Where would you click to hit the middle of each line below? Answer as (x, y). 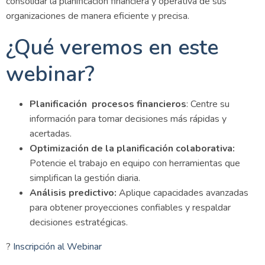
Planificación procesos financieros (108, 104)
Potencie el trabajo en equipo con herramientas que (135, 163)
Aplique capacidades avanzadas (182, 193)
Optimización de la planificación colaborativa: (132, 148)
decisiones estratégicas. (79, 222)
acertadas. (51, 134)
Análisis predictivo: (73, 193)
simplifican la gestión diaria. (85, 178)
